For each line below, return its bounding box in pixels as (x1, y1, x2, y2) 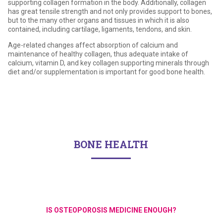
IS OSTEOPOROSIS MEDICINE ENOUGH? (46, 206, 176, 214)
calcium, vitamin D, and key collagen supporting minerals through (8, 58, 209, 67)
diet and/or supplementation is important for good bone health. (8, 67, 205, 76)
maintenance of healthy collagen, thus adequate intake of (8, 50, 188, 58)
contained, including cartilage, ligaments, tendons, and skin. (8, 25, 193, 33)
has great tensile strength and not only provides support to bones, (8, 7, 212, 15)
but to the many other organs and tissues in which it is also (8, 16, 189, 24)
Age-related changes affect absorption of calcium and (8, 41, 178, 49)
